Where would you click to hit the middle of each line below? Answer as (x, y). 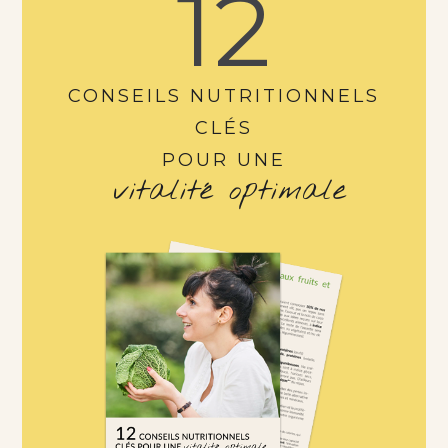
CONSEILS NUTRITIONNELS (224, 96)
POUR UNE (224, 160)
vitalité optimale (229, 191)
